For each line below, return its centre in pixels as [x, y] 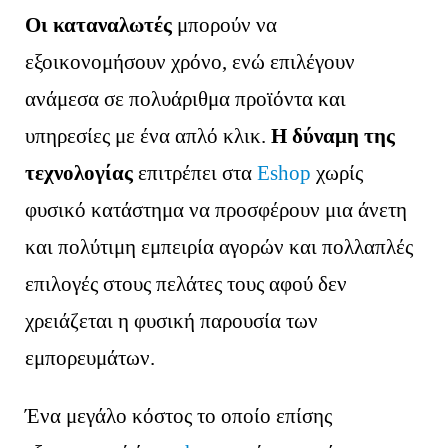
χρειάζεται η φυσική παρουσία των [172, 320]
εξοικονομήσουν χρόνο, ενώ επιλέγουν [190, 61]
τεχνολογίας [79, 172]
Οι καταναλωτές [99, 24]
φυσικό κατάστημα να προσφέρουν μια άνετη [216, 209]
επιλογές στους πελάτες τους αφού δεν [186, 283]
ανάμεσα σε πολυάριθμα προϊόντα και [186, 98]
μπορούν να [225, 24]
